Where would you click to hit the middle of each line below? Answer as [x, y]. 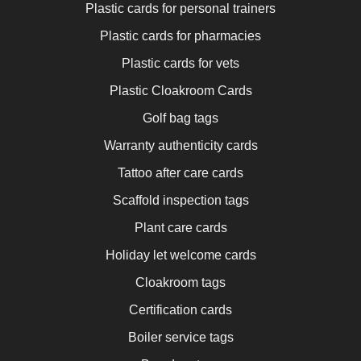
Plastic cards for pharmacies [180, 35]
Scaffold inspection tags [180, 200]
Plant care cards [180, 227]
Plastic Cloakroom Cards [180, 90]
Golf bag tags [180, 118]
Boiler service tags [180, 337]
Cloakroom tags [180, 282]
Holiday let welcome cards [180, 255]
